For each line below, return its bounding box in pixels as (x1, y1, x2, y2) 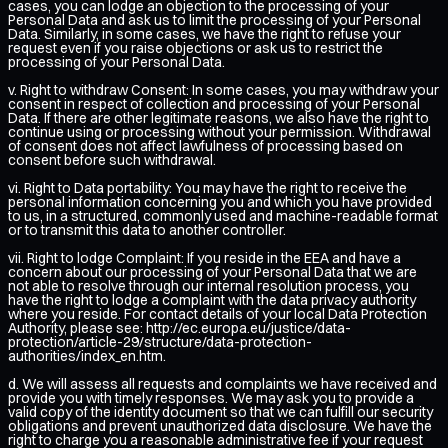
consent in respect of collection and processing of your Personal (8, 94, 420, 113)
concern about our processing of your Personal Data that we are (8, 262, 417, 281)
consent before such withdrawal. (8, 150, 216, 169)
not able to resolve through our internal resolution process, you (8, 276, 409, 295)
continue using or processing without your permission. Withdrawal (8, 122, 431, 141)
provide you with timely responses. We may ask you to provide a (8, 388, 414, 407)
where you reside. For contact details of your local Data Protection (8, 304, 427, 323)
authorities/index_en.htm (8, 346, 163, 365)
